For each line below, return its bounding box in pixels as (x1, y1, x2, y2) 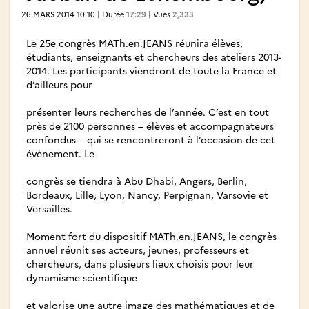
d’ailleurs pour (26, 77, 92, 92)
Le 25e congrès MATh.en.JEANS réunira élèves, (26, 36, 243, 50)
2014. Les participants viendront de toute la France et (26, 63, 277, 78)
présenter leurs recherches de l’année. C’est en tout (26, 105, 269, 119)
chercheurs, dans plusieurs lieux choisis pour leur (26, 257, 254, 271)
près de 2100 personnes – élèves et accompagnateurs (26, 119, 274, 133)
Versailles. (26, 201, 72, 216)
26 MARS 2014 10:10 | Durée (21, 9, 126, 20)
